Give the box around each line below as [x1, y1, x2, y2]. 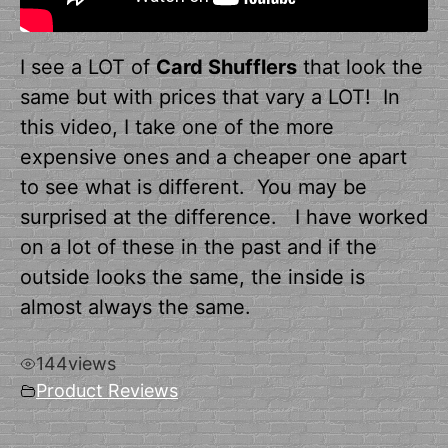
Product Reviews [36, 380, 178, 402]
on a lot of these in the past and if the [20, 234, 377, 259]
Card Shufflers [156, 54, 297, 79]
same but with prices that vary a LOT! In [20, 84, 400, 109]
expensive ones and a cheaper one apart [20, 144, 407, 169]
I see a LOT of [20, 54, 156, 79]
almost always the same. [20, 294, 251, 319]
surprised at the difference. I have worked [20, 204, 428, 229]
